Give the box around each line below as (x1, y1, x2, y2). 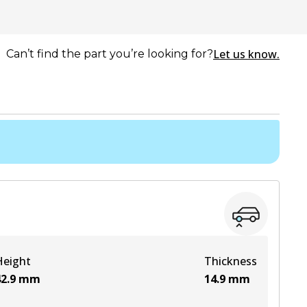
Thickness (204, 254, 257, 269)
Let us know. (213, 47, 280, 62)
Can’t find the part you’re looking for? (6, 47, 213, 60)
